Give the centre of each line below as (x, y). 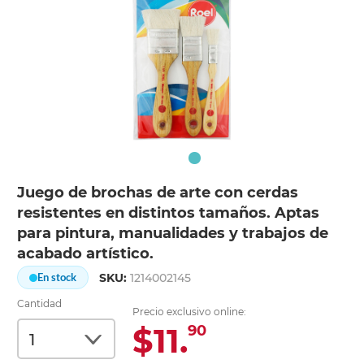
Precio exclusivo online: (190, 312)
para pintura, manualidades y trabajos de (173, 234)
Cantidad (40, 304)
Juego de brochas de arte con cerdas (158, 193)
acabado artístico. (86, 254)
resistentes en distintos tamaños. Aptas (169, 213)
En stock (57, 277)
